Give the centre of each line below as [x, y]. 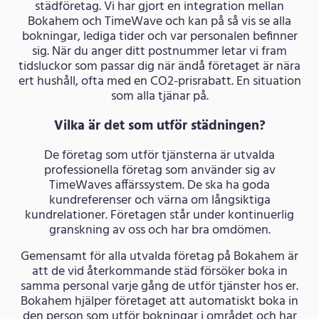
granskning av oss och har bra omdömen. [159, 230]
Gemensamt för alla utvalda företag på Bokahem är [159, 256]
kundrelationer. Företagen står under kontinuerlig [159, 215]
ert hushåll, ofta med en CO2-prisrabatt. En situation [159, 81]
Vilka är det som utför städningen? [159, 126]
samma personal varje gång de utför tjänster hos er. [159, 286]
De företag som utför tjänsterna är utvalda [159, 155]
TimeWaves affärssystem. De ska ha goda [159, 185]
